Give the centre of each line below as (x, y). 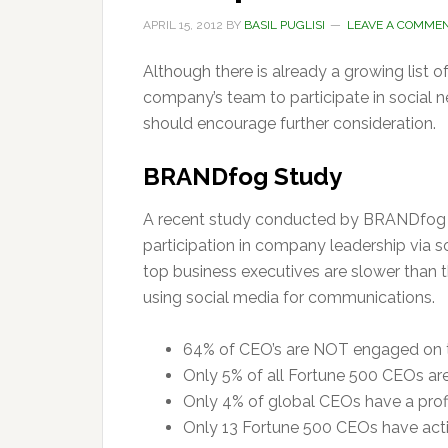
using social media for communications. (289, 297)
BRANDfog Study (242, 176)
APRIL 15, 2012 (183, 25)
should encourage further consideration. (289, 123)
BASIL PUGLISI (284, 25)
